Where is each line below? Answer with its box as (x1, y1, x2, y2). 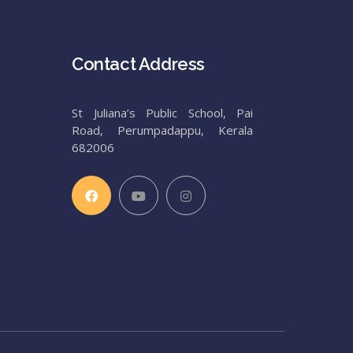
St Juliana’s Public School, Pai (72, 105, 253, 121)
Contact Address (72, 54, 205, 74)
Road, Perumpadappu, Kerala (72, 122, 253, 138)
